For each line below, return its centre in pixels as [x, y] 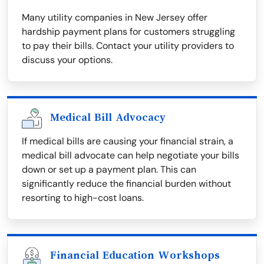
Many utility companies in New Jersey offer [115, 18]
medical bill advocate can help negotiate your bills [131, 156]
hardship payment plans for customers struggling [128, 32]
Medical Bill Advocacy [108, 118]
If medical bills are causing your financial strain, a [128, 141]
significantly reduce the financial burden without [126, 184]
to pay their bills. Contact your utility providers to [128, 46]
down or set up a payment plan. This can [109, 170]
